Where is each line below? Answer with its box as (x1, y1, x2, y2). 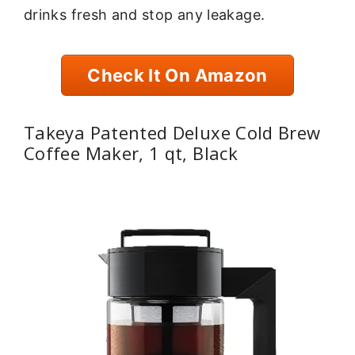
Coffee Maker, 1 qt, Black (24, 140, 238, 165)
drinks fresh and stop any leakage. (24, 6, 265, 24)
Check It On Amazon (87, 65, 268, 86)
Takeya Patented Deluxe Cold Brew (24, 120, 321, 144)
